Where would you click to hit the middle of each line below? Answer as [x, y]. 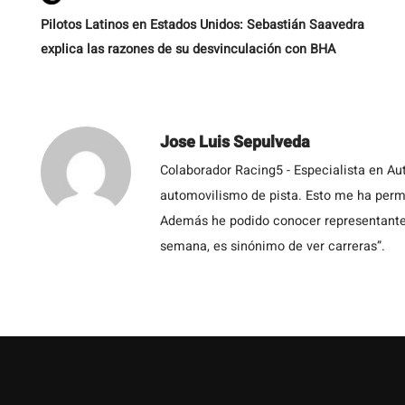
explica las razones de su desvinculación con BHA [188, 50]
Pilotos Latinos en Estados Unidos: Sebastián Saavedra [202, 25]
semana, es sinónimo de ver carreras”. [273, 247]
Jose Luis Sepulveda [235, 143]
